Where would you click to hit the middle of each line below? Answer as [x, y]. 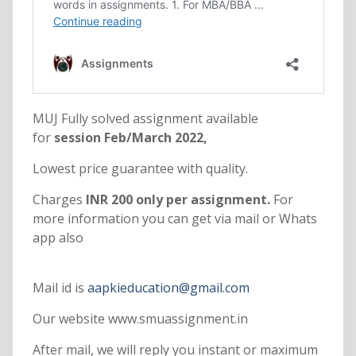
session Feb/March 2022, [129, 138]
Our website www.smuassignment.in [140, 319]
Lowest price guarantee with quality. [140, 169]
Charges [57, 200]
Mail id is [60, 288]
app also [58, 238]
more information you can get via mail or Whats [174, 219]
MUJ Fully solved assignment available [145, 119]
